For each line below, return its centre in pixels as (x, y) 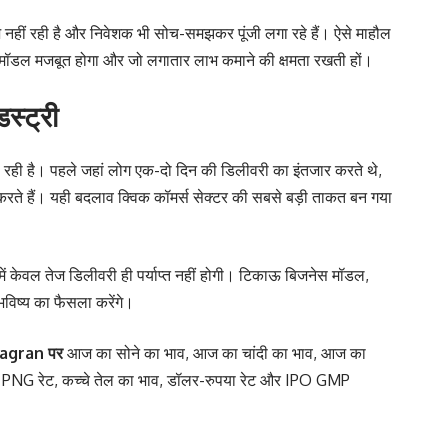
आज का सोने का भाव (126, 352)
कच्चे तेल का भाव (110, 379)
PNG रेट (28, 379)
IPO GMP (317, 379)
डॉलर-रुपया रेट (211, 379)
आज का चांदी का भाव (253, 352)
